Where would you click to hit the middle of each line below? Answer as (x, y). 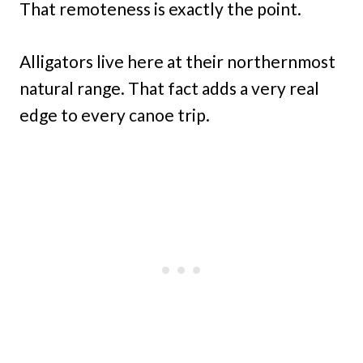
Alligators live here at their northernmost (177, 62)
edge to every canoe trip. (115, 115)
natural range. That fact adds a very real (169, 88)
